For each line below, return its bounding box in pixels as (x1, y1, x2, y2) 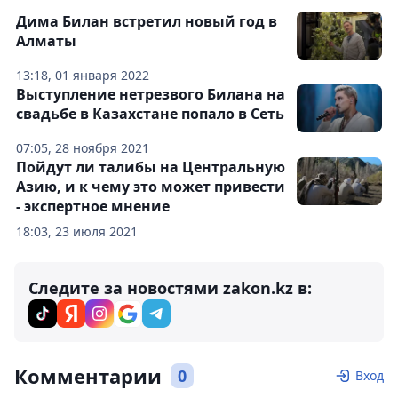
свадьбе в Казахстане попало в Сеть (16, 103, 284, 123)
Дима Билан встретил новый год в (16, 11, 277, 31)
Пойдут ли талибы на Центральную (16, 156, 285, 177)
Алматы (16, 30, 76, 51)
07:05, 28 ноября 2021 (16, 139, 149, 156)
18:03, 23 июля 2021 (16, 222, 138, 240)
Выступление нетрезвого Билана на (16, 84, 285, 104)
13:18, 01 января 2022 (16, 66, 149, 84)
